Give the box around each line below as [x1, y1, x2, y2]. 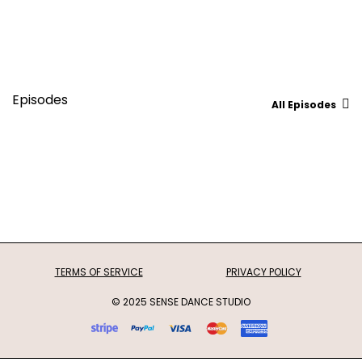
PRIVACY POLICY [225, 265, 301, 280]
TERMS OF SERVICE [54, 265, 143, 280]
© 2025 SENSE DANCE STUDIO [112, 295, 250, 309]
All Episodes [271, 97, 336, 112]
